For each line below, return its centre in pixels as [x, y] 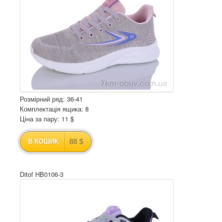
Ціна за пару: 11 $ [47, 119]
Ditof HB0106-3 [42, 174]
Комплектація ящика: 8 [54, 109]
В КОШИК [43, 141]
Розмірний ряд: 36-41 [51, 99]
